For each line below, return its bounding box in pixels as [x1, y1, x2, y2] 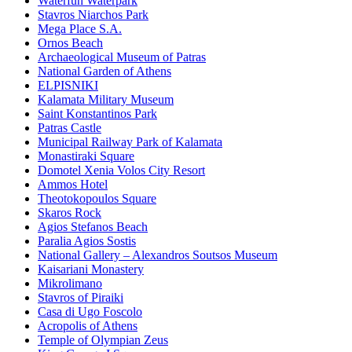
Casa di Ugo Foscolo [38, 305, 142, 319]
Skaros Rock [38, 206, 101, 220]
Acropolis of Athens [38, 319, 137, 333]
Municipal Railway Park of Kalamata [38, 135, 222, 149]
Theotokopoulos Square [38, 192, 156, 206]
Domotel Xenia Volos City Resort [38, 163, 205, 178]
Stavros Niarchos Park [38, 8, 148, 22]
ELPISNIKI [38, 79, 98, 93]
